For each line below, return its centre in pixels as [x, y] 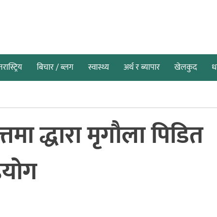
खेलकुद [186, 68]
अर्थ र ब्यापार [142, 68]
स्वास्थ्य [99, 68]
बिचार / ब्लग [55, 68]
